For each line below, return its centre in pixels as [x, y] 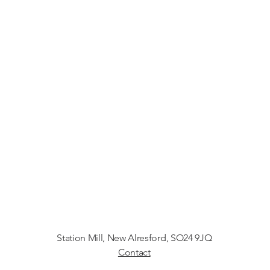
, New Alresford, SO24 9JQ [157, 238]
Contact [134, 252]
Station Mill [80, 238]
